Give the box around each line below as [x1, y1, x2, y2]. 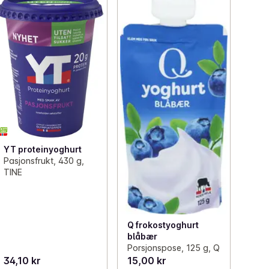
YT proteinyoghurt [4, 144, 82, 154]
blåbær [127, 231, 157, 241]
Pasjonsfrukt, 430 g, [4, 155, 85, 166]
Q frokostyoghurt [127, 219, 199, 230]
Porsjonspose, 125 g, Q [127, 242, 220, 253]
